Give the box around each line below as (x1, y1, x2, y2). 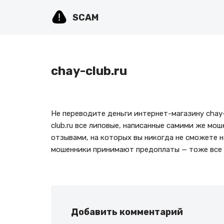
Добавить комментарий (71, 206, 183, 217)
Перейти (7, 22, 39, 31)
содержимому (7, 46, 58, 55)
